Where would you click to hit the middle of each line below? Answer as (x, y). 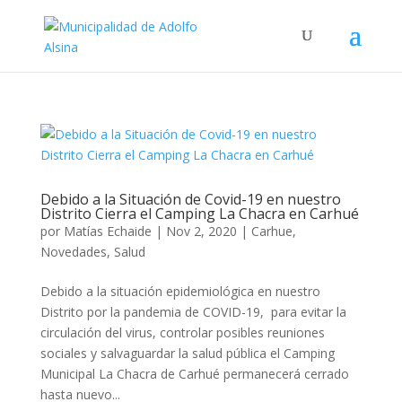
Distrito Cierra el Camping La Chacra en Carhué (199, 214)
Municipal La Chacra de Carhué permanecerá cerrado (194, 374)
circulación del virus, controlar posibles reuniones (182, 332)
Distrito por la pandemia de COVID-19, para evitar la (193, 312)
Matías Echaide (107, 231)
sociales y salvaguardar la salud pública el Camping (187, 353)
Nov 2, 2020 (201, 231)
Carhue (271, 231)
